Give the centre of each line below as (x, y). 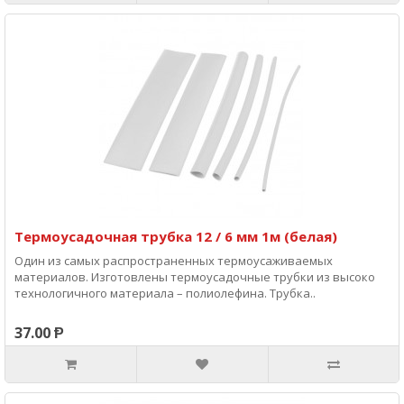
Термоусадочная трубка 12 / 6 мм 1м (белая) (176, 236)
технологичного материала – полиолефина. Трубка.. (165, 293)
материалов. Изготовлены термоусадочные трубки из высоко (195, 277)
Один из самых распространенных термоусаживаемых (174, 261)
